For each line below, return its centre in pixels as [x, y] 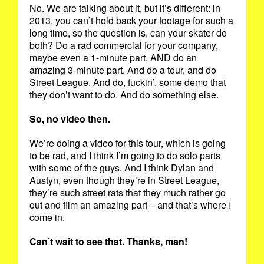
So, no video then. [71, 118]
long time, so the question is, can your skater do [128, 32]
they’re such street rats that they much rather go [128, 192]
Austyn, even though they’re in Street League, [124, 180]
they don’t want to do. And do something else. [125, 94]
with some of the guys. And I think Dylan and [122, 167]
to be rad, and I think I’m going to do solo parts [125, 155]
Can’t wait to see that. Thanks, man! [110, 241]
